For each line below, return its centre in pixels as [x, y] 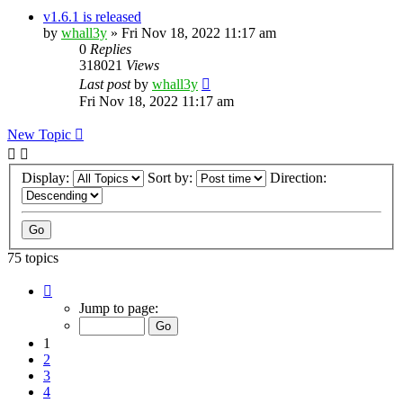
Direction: [300, 178]
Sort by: [172, 178]
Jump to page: [119, 309]
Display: [47, 178]
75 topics [33, 258]
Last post [107, 84]
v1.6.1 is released [92, 16]
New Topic [39, 134]
